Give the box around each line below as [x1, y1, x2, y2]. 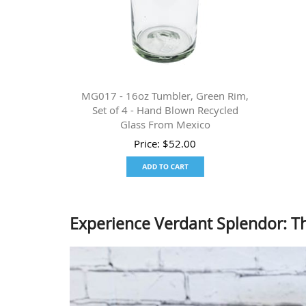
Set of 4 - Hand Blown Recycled [92, 102, 238, 117]
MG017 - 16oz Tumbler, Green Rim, [81, 88, 249, 102]
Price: [134, 137, 163, 151]
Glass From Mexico [120, 117, 210, 131]
